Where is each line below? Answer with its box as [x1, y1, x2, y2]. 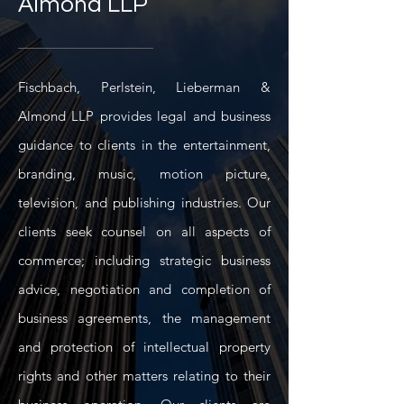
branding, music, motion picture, [18, 165, 271, 182]
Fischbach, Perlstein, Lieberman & [18, 78, 271, 96]
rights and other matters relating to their [18, 367, 271, 384]
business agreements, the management [18, 309, 271, 326]
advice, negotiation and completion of [18, 280, 271, 298]
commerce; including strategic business [18, 252, 271, 269]
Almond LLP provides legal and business [18, 107, 271, 124]
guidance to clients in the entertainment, [18, 136, 271, 153]
